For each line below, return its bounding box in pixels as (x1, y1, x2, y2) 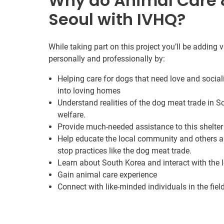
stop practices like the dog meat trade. (57, 146, 191, 155)
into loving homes (57, 86, 120, 95)
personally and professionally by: (48, 54, 165, 63)
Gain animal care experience (57, 170, 157, 179)
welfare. (57, 110, 85, 119)
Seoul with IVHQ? (48, 8, 185, 30)
